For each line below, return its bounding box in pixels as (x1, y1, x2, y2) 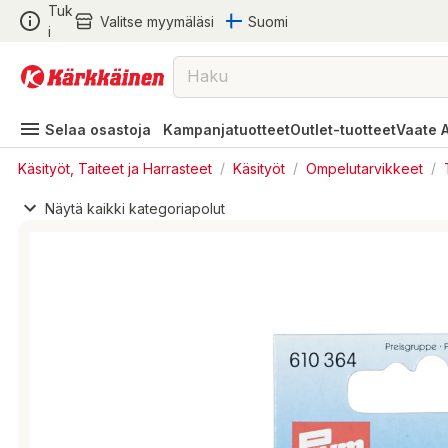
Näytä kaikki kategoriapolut (45, 199, 225, 217)
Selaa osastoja (45, 120, 151, 138)
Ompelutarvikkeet (306, 159, 423, 176)
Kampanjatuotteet (163, 120, 290, 138)
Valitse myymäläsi (99, 12, 214, 30)
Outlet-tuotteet (290, 120, 396, 138)
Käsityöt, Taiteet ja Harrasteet (18, 159, 212, 176)
